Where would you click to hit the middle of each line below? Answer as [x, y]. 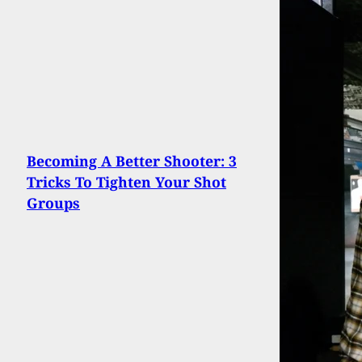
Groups [53, 202]
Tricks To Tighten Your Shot [126, 181]
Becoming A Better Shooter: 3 [132, 160]
